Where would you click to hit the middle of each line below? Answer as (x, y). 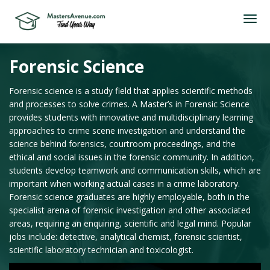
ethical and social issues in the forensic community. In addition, (132, 157)
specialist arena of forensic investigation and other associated (130, 210)
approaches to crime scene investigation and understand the (127, 130)
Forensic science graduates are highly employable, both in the (129, 197)
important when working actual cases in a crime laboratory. (124, 184)
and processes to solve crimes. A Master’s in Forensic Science (129, 104)
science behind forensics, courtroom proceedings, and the (122, 144)
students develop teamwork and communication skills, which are (135, 170)
